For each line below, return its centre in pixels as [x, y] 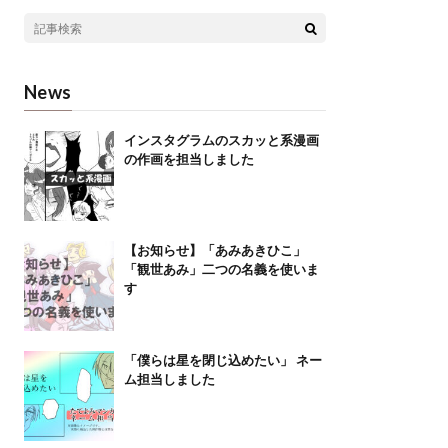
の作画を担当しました [188, 159]
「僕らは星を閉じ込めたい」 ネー [222, 360]
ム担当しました [169, 379]
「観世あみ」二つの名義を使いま [221, 269]
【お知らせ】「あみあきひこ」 [214, 250]
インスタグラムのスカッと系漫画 [221, 140]
